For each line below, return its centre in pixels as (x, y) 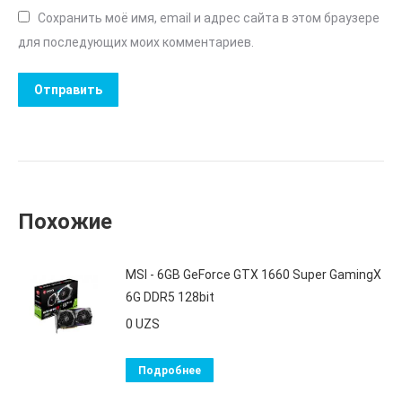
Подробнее (170, 371)
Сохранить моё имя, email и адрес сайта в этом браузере (209, 18)
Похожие (65, 222)
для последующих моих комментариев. (136, 43)
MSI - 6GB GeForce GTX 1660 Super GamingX (253, 275)
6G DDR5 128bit (170, 297)
